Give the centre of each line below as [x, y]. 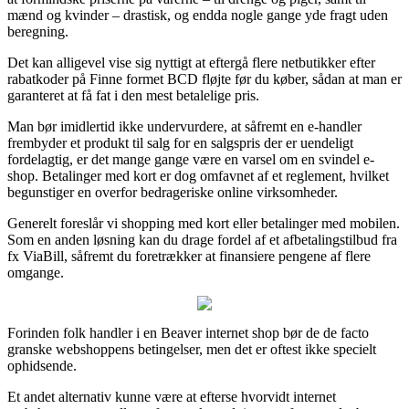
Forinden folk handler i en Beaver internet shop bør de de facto [188, 332]
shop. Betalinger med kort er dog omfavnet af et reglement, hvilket [198, 175]
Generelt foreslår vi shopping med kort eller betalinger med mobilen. [204, 223]
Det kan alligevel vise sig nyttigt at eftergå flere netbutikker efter [191, 62]
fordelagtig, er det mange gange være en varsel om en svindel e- [191, 159]
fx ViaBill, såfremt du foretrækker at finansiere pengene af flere [189, 256]
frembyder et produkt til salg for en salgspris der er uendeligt [180, 142]
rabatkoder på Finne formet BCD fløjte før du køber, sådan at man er [204, 79]
